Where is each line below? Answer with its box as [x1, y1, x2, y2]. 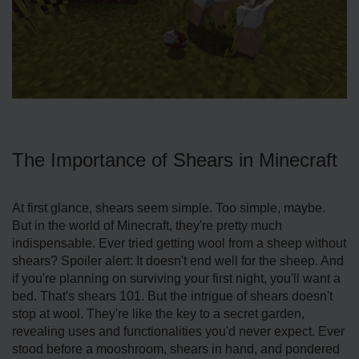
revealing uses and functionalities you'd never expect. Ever [12, 324, 345, 338]
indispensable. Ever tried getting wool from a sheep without [12, 236, 346, 250]
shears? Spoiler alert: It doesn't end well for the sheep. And [12, 253, 344, 268]
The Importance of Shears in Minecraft [12, 148, 337, 171]
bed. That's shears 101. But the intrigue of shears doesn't [12, 288, 333, 303]
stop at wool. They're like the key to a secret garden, [12, 306, 305, 321]
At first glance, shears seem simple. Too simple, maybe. [12, 200, 325, 215]
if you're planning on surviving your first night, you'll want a [12, 271, 341, 285]
